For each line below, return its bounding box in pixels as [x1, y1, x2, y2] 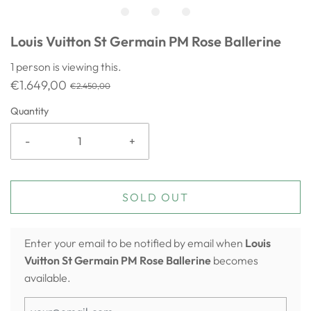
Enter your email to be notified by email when [24, 236, 245, 250]
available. [24, 271, 71, 285]
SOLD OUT [122, 190, 189, 204]
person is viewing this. [14, 60, 121, 74]
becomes [213, 253, 258, 267]
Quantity [10, 105, 49, 117]
